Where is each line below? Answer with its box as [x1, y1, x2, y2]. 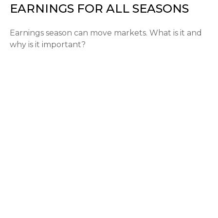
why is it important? [10, 40, 86, 50]
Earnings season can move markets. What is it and [10, 28, 202, 38]
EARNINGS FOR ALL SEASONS [10, 1, 189, 16]
